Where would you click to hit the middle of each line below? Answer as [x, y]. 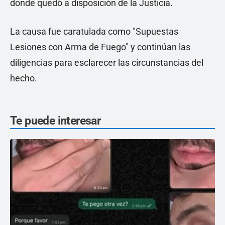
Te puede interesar [55, 121]
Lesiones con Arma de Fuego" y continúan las [100, 47]
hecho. [24, 78]
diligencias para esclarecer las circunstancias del [107, 63]
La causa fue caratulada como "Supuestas [94, 31]
